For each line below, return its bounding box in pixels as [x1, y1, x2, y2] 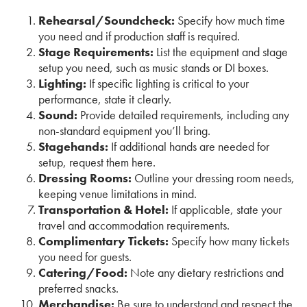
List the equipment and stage [153, 43, 288, 60]
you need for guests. [38, 248, 132, 265]
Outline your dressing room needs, [132, 169, 295, 186]
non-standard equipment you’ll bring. [38, 122, 210, 138]
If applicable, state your [169, 201, 282, 217]
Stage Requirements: [38, 43, 153, 60]
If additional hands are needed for [108, 138, 269, 154]
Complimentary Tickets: [38, 232, 169, 249]
